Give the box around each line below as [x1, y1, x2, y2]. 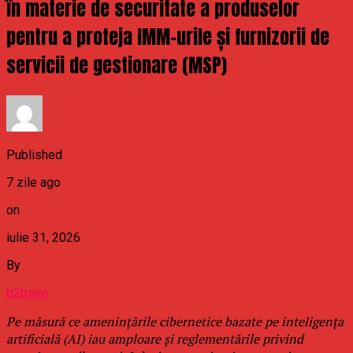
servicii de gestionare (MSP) [6, 51, 227, 80]
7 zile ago [6, 175, 61, 191]
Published [6, 147, 62, 163]
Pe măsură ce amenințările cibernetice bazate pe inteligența [6, 313, 344, 331]
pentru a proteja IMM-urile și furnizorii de [6, 23, 329, 52]
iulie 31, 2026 [6, 230, 80, 246]
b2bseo [6, 285, 49, 301]
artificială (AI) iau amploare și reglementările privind [6, 330, 303, 348]
